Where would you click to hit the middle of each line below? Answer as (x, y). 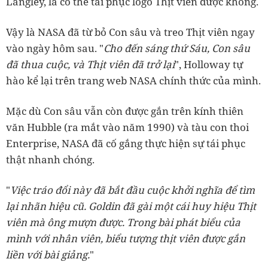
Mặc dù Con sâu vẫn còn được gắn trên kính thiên (125, 111)
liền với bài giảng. (48, 255)
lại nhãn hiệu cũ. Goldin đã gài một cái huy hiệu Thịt (131, 206)
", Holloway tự (209, 65)
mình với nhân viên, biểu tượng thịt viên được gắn (126, 239)
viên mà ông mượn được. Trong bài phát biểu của (123, 223)
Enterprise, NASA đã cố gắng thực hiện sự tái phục (126, 144)
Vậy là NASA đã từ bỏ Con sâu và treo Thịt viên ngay (130, 32)
